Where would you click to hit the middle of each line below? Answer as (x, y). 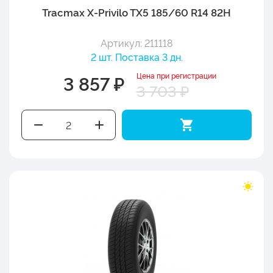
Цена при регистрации (176, 75)
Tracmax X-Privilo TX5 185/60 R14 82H (136, 12)
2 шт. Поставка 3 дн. (136, 56)
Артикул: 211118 (136, 42)
